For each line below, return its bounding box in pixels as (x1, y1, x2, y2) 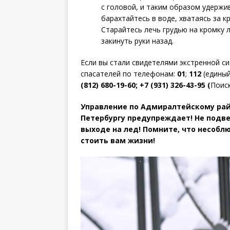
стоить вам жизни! (81, 135, 155, 145)
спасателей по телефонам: (81, 68, 177, 79)
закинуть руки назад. (101, 35, 174, 46)
